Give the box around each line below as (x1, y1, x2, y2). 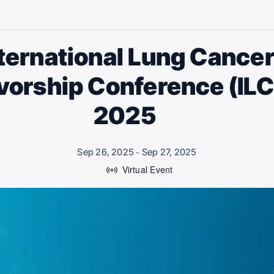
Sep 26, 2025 (77, 146, 135, 158)
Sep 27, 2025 (141, 146, 197, 158)
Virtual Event (122, 163, 173, 176)
